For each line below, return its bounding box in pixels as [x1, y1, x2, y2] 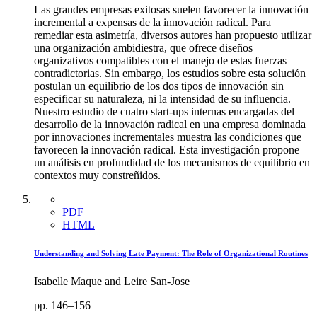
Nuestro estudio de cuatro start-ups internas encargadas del [34, 105, 294, 118]
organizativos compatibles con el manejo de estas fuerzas [34, 54, 287, 67]
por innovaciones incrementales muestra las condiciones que [34, 131, 301, 144]
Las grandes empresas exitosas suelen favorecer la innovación [34, 4, 309, 16]
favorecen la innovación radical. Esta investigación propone [34, 144, 299, 156]
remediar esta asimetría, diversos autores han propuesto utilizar [34, 29, 311, 42]
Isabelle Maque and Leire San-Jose [34, 275, 190, 288]
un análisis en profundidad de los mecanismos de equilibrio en [34, 156, 310, 169]
